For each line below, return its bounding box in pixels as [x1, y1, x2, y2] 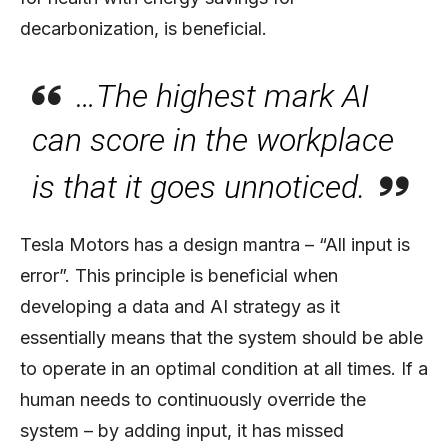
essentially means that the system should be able [20, 326, 423, 348]
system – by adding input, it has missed [20, 419, 344, 441]
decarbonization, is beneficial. [20, 17, 267, 39]
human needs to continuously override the [20, 388, 366, 410]
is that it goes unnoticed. [32, 167, 366, 206]
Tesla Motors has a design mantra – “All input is [20, 233, 410, 255]
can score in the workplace [32, 120, 395, 159]
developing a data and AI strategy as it [20, 295, 340, 317]
